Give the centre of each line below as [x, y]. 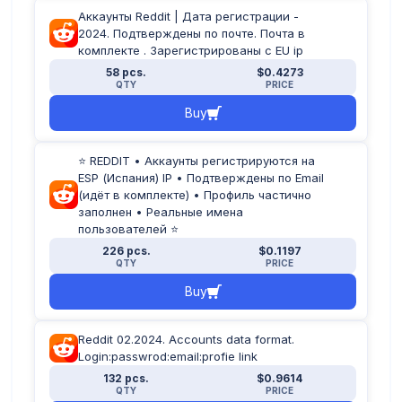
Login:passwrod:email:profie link [168, 356]
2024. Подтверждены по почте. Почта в [192, 33]
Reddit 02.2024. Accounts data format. [186, 339]
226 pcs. [126, 250]
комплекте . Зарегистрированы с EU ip [191, 50]
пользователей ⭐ [128, 228]
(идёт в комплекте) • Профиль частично [195, 194]
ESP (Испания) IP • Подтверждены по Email [201, 177]
